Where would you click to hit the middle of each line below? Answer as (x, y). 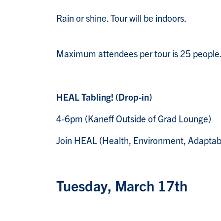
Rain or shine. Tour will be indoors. (121, 18)
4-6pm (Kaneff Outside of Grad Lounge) (134, 119)
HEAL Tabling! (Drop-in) (104, 97)
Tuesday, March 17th (124, 185)
